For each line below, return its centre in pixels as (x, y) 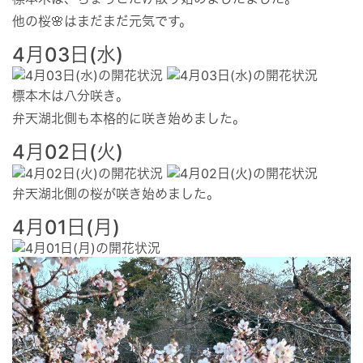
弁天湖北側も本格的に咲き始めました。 (129, 119)
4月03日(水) (68, 54)
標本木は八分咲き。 (70, 96)
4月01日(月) (66, 227)
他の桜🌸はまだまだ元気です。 (102, 21)
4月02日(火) (68, 152)
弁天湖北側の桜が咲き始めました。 (116, 193)
